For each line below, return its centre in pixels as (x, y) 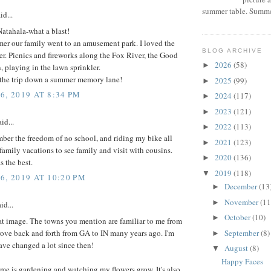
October (238, 217)
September (242, 233)
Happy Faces (243, 262)
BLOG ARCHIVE (233, 50)
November (242, 202)
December (241, 187)
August (237, 248)
